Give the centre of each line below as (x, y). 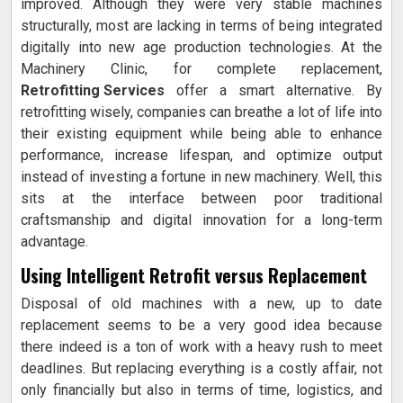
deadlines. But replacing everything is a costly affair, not (201, 369)
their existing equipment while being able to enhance (201, 134)
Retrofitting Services (93, 91)
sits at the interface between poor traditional (201, 199)
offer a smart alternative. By (273, 91)
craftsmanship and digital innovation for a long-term (201, 220)
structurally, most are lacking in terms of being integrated (201, 26)
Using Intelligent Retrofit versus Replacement (194, 276)
